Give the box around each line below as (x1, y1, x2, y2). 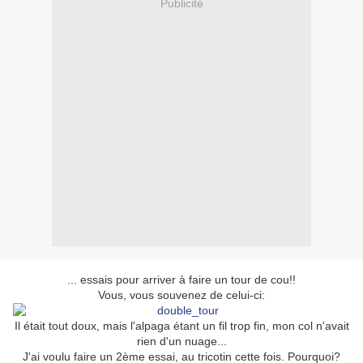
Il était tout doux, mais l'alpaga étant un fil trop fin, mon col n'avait (14, 319, 349, 333)
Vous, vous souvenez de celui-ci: (98, 288, 265, 302)
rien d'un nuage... (136, 335, 227, 348)
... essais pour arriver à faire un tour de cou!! (67, 273, 296, 287)
